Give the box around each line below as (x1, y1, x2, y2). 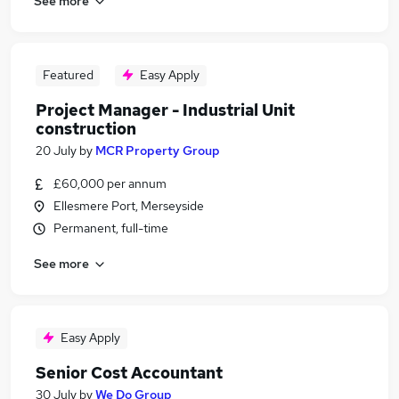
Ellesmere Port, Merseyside (53, 198, 204, 214)
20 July (36, 142, 77, 159)
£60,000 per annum (53, 175, 167, 191)
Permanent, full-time (53, 220, 168, 236)
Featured (42, 67, 94, 83)
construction (36, 118, 136, 139)
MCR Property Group (95, 142, 220, 159)
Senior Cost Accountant (36, 362, 223, 383)
